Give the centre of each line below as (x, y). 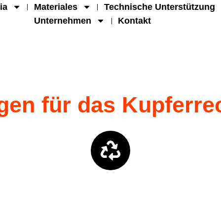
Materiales (55, 7)
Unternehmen (63, 21)
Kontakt (135, 21)
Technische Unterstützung (159, 7)
